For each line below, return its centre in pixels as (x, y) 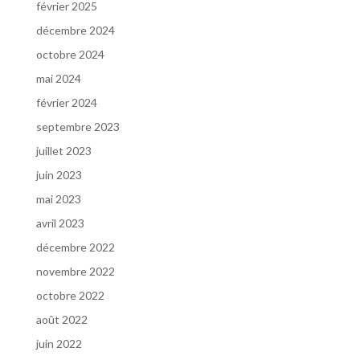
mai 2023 (58, 198)
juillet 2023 (63, 150)
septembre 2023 (78, 126)
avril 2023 (60, 223)
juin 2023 (59, 174)
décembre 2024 (75, 30)
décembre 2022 (75, 247)
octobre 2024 (70, 54)
